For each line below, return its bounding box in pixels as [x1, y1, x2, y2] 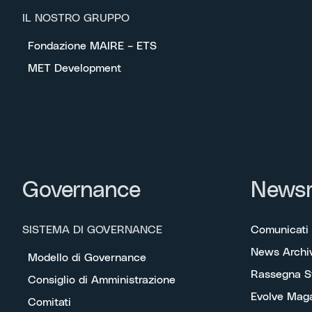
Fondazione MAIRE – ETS [28, 40, 157, 52]
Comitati [28, 296, 71, 308]
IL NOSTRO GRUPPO [22, 12, 130, 24]
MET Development [28, 62, 121, 74]
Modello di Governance [28, 251, 146, 263]
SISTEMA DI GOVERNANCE [22, 224, 162, 235]
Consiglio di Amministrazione [28, 274, 175, 286]
